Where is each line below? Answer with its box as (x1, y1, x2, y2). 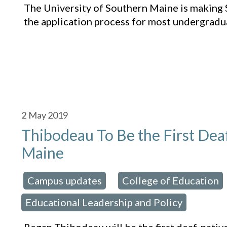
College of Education (122, 174, 219, 187)
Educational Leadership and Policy (25, 196, 183, 209)
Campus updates (27, 174, 102, 187)
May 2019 (28, 109, 68, 121)
